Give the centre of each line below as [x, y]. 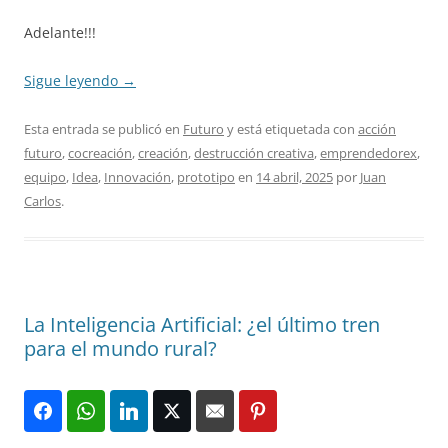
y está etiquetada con [291, 129]
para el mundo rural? [120, 349]
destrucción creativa [254, 153]
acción [377, 129]
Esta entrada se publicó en [103, 129]
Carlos [42, 201]
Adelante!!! [60, 33]
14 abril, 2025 [294, 177]
